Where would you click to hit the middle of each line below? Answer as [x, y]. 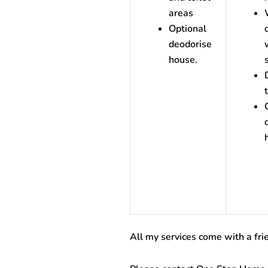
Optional [187, 29]
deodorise [190, 44]
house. [183, 60]
